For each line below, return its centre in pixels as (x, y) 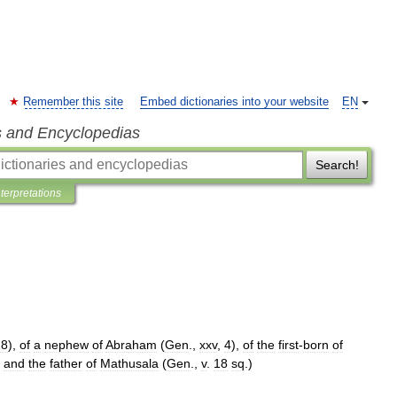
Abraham (131, 345)
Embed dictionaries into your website (234, 102)
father (66, 363)
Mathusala (129, 363)
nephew (66, 345)
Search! (337, 165)
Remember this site (73, 102)
